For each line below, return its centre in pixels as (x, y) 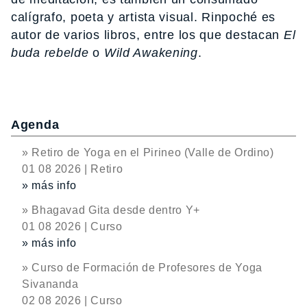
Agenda (35, 125)
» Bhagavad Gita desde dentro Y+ (111, 210)
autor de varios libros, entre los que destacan (147, 35)
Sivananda (50, 284)
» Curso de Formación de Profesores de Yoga (142, 268)
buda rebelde (50, 53)
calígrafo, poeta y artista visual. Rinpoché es (144, 17)
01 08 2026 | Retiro (73, 169)
